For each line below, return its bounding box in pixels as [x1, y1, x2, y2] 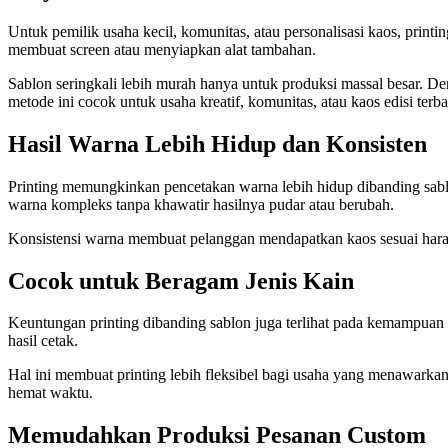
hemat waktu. [8, 384, 93, 402]
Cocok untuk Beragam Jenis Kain [8, 267, 354, 294]
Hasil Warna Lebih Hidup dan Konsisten [8, 130, 427, 157]
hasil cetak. [8, 332, 78, 350]
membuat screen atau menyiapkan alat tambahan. [8, 40, 316, 58]
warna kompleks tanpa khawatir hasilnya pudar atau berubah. [8, 195, 394, 213]
